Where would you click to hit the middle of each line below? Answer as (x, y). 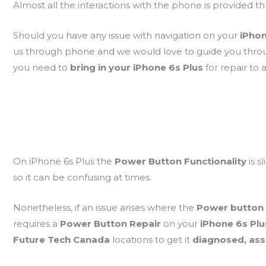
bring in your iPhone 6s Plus (137, 67)
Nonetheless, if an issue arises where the (104, 207)
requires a (36, 223)
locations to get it (152, 239)
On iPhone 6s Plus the (64, 161)
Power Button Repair (111, 223)
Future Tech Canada (62, 239)
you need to (41, 67)
